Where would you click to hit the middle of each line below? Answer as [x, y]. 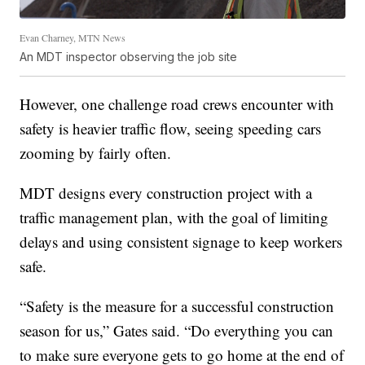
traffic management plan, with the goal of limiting [174, 218]
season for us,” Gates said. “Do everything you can [177, 331]
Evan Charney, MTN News [73, 38]
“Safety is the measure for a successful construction [177, 306]
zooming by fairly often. [96, 153]
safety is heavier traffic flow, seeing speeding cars [171, 129]
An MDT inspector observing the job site [129, 57]
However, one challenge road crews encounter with [177, 104]
